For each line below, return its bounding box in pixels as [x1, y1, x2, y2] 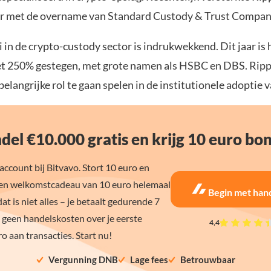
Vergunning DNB [48, 254, 118, 265]
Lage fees [129, 254, 168, 265]
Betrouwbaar [180, 254, 235, 265]
